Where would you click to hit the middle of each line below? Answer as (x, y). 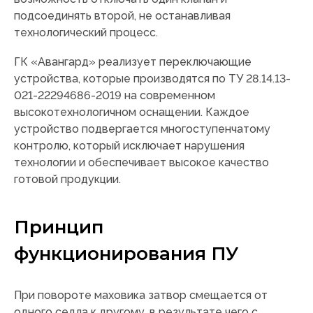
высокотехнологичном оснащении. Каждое (132, 112)
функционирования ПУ (126, 254)
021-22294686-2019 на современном (115, 96)
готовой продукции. (67, 180)
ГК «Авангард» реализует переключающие (133, 62)
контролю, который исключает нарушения (129, 146)
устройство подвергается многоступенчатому (142, 129)
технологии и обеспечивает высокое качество (141, 163)
